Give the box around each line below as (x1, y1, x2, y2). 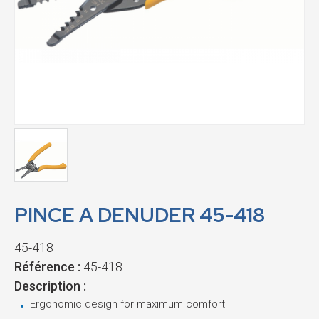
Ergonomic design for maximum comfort (30, 297, 225, 310)
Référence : (14, 258, 83, 274)
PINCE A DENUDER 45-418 (14, 201, 265, 229)
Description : (14, 278, 86, 293)
